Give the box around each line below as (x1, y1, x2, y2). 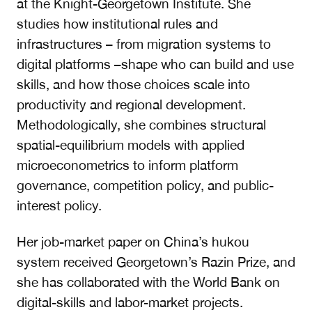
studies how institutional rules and (16, 16, 218, 32)
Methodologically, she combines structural (16, 117, 266, 133)
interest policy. (16, 198, 102, 214)
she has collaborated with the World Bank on (16, 274, 280, 290)
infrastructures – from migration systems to (16, 36, 271, 52)
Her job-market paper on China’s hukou (16, 234, 249, 250)
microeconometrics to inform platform (16, 157, 238, 173)
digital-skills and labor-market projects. (16, 295, 243, 311)
